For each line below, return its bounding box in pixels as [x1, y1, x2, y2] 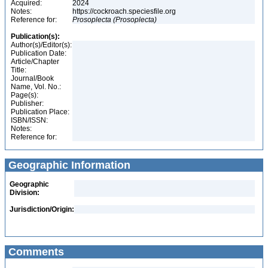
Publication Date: [11, 49, 66, 57]
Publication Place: [11, 108, 69, 116]
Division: [10, 188, 39, 197]
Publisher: [11, 99, 44, 108]
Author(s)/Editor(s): [11, 41, 72, 49]
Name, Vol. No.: [11, 83, 61, 91]
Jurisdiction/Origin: [10, 205, 74, 214]
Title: [11, 66, 26, 74]
